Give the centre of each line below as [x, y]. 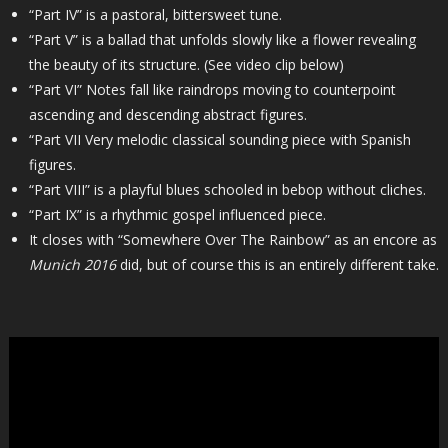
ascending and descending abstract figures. [169, 115]
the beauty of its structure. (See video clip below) [186, 65]
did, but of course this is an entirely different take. [277, 265]
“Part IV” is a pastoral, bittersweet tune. [155, 15]
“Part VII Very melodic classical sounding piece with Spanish [219, 140]
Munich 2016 [72, 265]
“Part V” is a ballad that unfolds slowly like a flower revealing [222, 40]
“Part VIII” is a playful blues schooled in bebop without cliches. [227, 190]
